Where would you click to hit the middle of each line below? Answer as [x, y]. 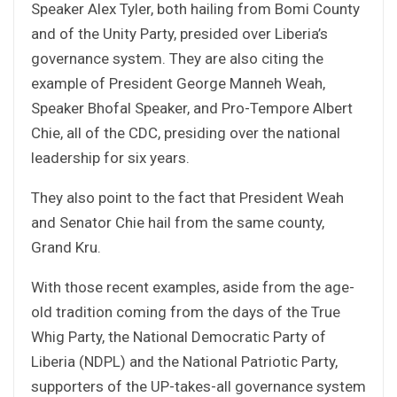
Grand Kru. [66, 247]
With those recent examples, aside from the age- [193, 287]
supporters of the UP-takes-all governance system [198, 386]
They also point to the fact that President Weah [187, 197]
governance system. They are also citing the [177, 58]
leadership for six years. [110, 157]
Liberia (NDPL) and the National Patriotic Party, [184, 361]
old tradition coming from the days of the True [186, 311]
